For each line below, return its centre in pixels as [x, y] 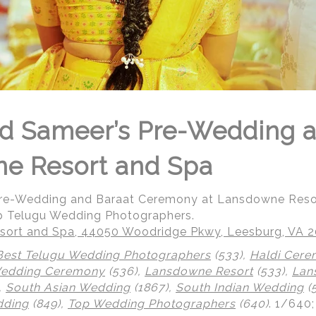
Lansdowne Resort [199, 271]
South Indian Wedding [240, 287]
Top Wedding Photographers [152, 304]
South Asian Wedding [68, 287]
